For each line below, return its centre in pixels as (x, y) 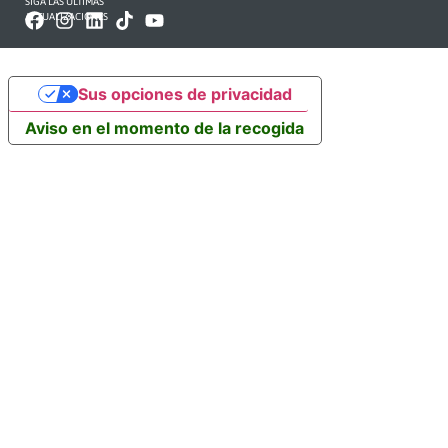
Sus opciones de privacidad (184, 94)
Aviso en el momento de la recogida (164, 128)
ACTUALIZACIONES (66, 16)
